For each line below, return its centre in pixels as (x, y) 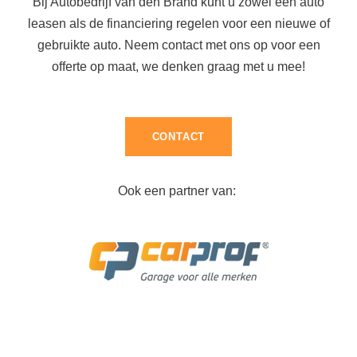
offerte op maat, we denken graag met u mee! (178, 67)
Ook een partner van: (178, 190)
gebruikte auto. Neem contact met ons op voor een (178, 45)
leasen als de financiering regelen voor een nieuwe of (178, 24)
